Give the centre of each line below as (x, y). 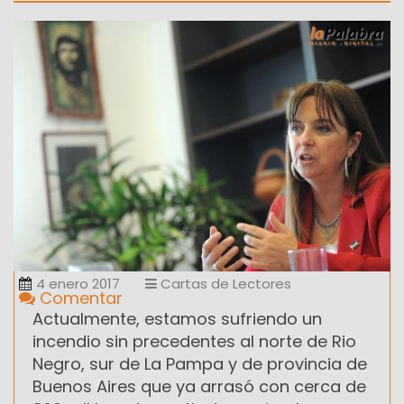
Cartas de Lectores (224, 284)
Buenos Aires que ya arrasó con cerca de (199, 387)
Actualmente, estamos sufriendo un (177, 319)
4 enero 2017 (78, 284)
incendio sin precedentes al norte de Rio (194, 342)
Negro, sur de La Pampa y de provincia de (200, 364)
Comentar (79, 298)
